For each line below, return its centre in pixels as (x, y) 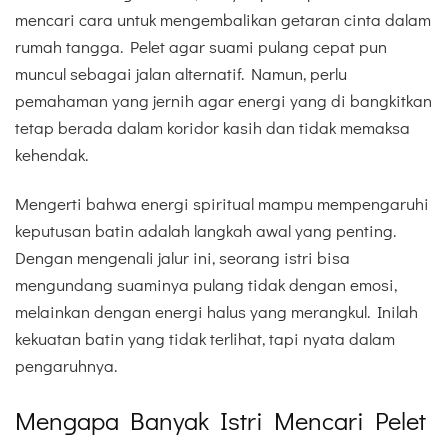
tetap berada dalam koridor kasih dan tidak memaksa (212, 128)
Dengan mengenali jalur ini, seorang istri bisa (182, 257)
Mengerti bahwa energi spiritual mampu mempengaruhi (222, 203)
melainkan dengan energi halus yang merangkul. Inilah (216, 311)
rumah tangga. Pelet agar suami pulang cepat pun (201, 47)
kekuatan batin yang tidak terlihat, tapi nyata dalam (205, 338)
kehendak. (51, 155)
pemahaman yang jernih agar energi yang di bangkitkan (223, 101)
